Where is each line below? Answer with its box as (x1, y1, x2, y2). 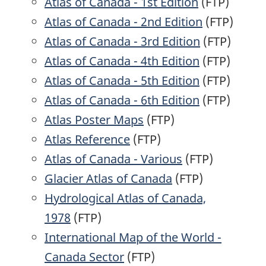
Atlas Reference (45, 131, 130, 147)
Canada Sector (45, 248, 124, 265)
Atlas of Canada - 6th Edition (45, 91, 199, 108)
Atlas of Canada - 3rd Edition (45, 33, 200, 49)
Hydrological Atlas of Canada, (45, 189, 206, 206)
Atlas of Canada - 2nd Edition (45, 13, 202, 30)
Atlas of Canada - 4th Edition (45, 52, 199, 69)
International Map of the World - (45, 229, 221, 245)
